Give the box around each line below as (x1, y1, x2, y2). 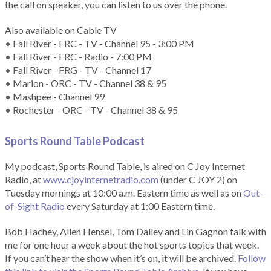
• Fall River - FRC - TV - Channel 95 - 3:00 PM (5, 38, 194, 50)
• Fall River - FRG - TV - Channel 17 (5, 64, 151, 76)
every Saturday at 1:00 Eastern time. (65, 200, 215, 212)
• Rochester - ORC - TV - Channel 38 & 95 (5, 104, 178, 116)
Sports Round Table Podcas (5, 134, 140, 148)
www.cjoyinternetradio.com (43, 174, 158, 186)
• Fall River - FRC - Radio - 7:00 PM (5, 51, 152, 63)
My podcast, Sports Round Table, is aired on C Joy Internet (5, 160, 245, 172)
